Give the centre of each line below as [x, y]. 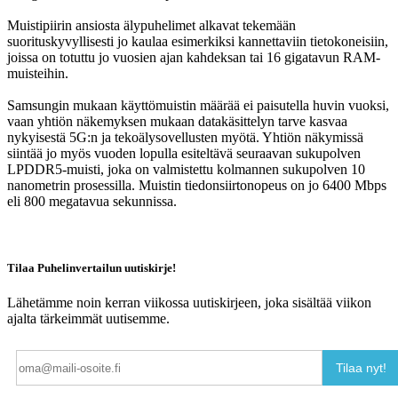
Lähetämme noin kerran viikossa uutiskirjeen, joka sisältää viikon [189, 303]
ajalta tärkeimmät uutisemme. [88, 319]
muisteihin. [38, 73]
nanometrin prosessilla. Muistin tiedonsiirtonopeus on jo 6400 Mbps [197, 185]
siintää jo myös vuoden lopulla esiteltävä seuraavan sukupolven [184, 153]
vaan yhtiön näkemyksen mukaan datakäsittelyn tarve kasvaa [177, 121]
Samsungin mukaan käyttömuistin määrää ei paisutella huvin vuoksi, [198, 105]
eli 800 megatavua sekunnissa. [92, 201]
